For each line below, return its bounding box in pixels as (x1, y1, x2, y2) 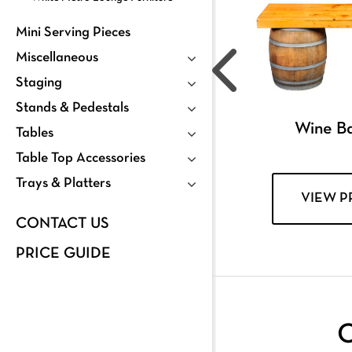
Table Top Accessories (16, 151, 145, 165)
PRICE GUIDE (16, 246, 111, 261)
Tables (16, 126, 53, 140)
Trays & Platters (16, 176, 111, 190)
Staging (16, 75, 62, 90)
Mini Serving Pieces (16, 25, 130, 39)
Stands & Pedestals (16, 101, 129, 115)
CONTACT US (16, 216, 109, 231)
